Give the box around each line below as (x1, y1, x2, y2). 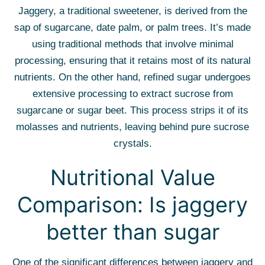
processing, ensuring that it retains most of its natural (14, 55, 251, 66)
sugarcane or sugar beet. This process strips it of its (17, 105, 248, 116)
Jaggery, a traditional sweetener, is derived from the (18, 5, 247, 17)
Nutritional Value (50, 164, 215, 190)
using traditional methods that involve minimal (31, 38, 234, 50)
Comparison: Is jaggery (17, 192, 248, 218)
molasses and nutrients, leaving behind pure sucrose (16, 121, 249, 132)
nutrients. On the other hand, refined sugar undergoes (14, 72, 251, 83)
